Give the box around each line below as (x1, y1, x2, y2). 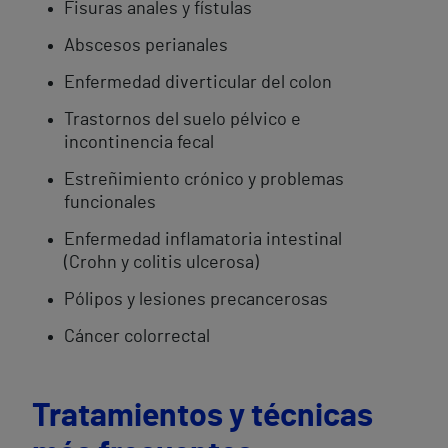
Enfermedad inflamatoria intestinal (64, 231, 342, 249)
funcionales (64, 194, 156, 212)
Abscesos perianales (64, 37, 228, 55)
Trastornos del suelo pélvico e (64, 111, 301, 129)
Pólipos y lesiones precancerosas (64, 291, 328, 309)
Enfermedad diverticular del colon (64, 74, 332, 92)
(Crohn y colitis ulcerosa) (64, 254, 259, 272)
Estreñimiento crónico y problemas (64, 171, 344, 189)
